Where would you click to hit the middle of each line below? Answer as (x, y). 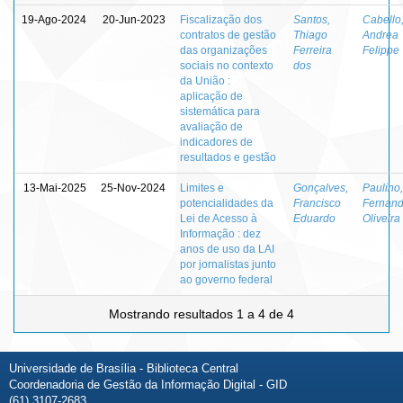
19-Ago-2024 (54, 19)
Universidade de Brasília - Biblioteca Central (124, 368)
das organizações (224, 50)
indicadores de (216, 142)
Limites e (202, 188)
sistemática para (220, 111)
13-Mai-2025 (55, 188)
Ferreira (313, 50)
